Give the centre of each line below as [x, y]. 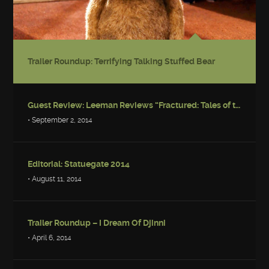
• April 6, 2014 [50, 237]
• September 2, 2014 [60, 120]
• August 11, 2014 [55, 179]
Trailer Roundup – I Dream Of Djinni [97, 222]
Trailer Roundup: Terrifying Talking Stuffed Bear [122, 61]
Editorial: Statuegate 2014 [79, 164]
